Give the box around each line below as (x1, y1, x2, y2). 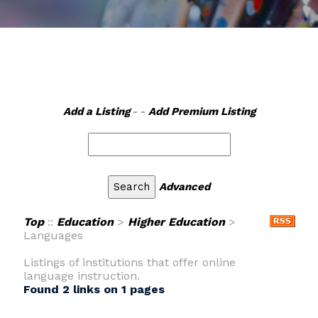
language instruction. (23, 269, 140, 283)
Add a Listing (62, 105, 130, 118)
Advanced (159, 180, 210, 193)
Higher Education (127, 215, 225, 229)
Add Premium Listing (148, 105, 256, 118)
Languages (23, 229, 83, 242)
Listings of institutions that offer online (23, 256, 236, 269)
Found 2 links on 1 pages (23, 283, 165, 296)
